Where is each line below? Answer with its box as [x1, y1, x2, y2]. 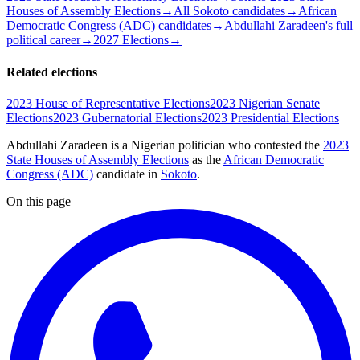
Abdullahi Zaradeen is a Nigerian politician [6, 137, 225, 152]
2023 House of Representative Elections [6, 96, 210, 110]
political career [6, 33, 80, 47]
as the [189, 152, 223, 166]
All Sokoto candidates [174, 4, 285, 18]
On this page [6, 194, 71, 208]
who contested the [225, 137, 323, 152]
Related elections [6, 64, 97, 79]
